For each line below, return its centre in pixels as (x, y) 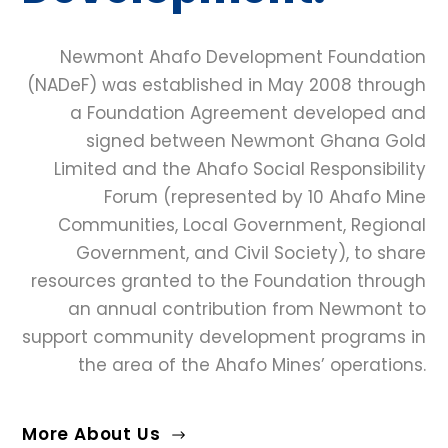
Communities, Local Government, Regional (242, 225)
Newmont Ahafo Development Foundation (243, 57)
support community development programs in (224, 337)
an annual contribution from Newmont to (247, 309)
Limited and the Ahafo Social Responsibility (240, 169)
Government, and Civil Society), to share (251, 253)
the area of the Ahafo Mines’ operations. (252, 365)
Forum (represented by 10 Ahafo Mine (265, 197)
